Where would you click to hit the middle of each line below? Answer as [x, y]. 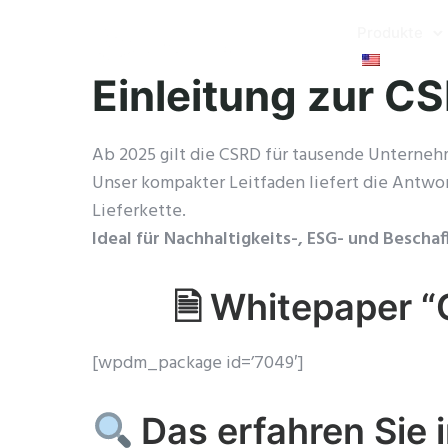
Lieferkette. [139, 211]
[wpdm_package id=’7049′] [198, 363]
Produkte [390, 32]
